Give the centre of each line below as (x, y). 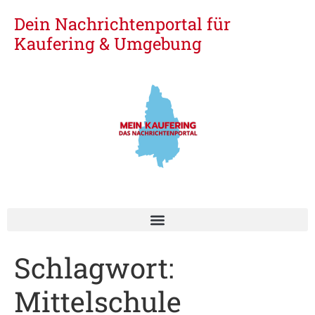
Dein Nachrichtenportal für (122, 24)
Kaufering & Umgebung (108, 44)
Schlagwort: (94, 268)
